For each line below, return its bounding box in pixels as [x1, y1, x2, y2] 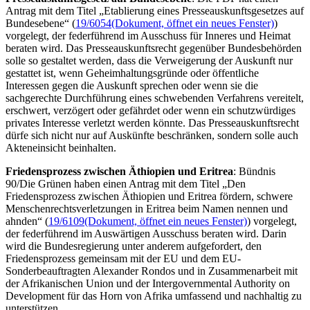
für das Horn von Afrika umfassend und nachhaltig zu [67, 289, 302, 302]
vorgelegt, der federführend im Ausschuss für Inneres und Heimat [6, 29, 291, 42]
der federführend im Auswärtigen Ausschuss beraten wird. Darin [6, 227, 286, 239]
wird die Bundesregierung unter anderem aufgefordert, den [6, 239, 262, 252]
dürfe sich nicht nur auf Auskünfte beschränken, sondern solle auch [6, 129, 298, 141]
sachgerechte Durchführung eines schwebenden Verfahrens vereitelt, [6, 91, 304, 104]
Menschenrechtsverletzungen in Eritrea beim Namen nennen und [6, 202, 288, 215]
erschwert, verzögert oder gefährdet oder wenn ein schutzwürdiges [6, 104, 295, 116]
